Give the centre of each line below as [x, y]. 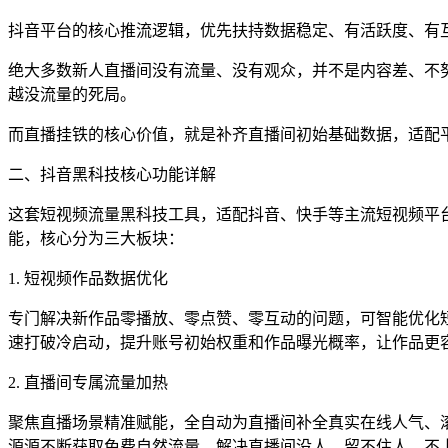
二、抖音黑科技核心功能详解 [112, 174]
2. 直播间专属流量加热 [88, 382]
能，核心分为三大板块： [96, 238]
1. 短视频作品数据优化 [88, 278]
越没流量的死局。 [72, 94]
